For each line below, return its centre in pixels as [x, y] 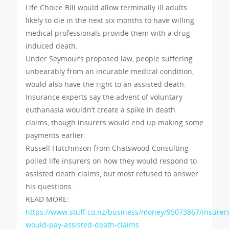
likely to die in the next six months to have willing [110, 20]
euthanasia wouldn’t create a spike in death [100, 109]
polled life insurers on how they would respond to [111, 161]
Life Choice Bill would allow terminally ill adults [106, 7]
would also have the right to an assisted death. [106, 84]
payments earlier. [56, 135]
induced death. [52, 45]
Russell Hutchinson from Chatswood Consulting [107, 148]
